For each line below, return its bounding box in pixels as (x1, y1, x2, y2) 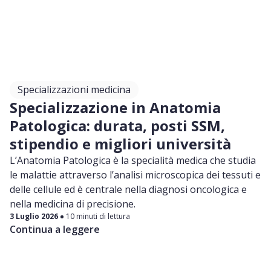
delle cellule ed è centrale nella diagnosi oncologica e (10, 183, 247, 197)
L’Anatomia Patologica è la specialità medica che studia (10, 154, 256, 168)
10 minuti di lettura (66, 211, 130, 222)
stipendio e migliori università (10, 134, 231, 154)
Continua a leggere (10, 223, 100, 237)
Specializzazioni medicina (18, 83, 131, 97)
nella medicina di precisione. (10, 197, 138, 211)
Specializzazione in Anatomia (10, 97, 221, 118)
